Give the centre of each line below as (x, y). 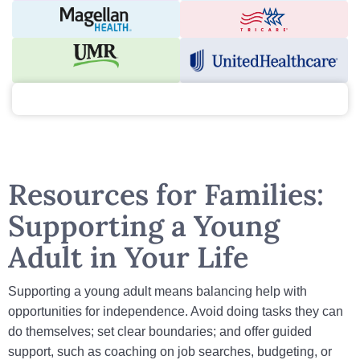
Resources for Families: (166, 194)
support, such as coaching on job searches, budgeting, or (170, 352)
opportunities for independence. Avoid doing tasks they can (176, 311)
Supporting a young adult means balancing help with (157, 291)
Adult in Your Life (128, 257)
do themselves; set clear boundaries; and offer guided (160, 331)
